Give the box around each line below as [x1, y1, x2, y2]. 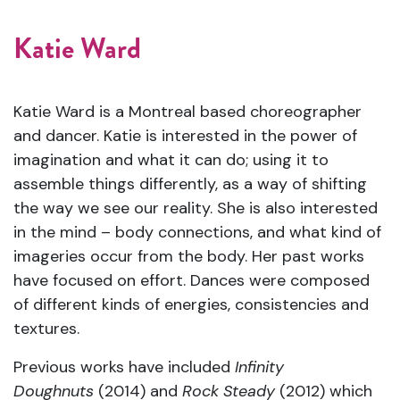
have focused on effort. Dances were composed [13, 270, 370, 291]
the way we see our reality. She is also [13, 197, 300, 219]
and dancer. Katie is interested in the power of [13, 125, 357, 146]
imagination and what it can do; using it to [13, 149, 329, 171]
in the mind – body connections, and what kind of [13, 221, 381, 243]
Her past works [252, 246, 364, 267]
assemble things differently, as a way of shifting [13, 173, 367, 195]
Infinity [235, 356, 284, 378]
